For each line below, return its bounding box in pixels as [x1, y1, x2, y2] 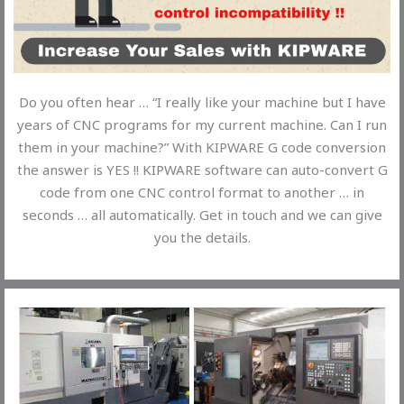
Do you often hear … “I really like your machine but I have [18, 92, 386, 111]
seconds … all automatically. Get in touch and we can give [22, 205, 382, 224]
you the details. [153, 227, 251, 246]
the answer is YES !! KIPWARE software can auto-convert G [16, 160, 388, 179]
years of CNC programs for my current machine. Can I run [17, 115, 387, 133]
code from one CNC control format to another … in [40, 182, 364, 201]
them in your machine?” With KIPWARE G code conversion [18, 137, 386, 156]
